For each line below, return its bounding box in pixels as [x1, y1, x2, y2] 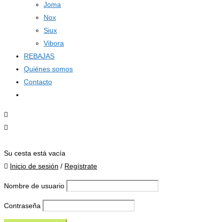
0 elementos [10, 136, 49, 144]
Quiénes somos [24, 65, 73, 73]
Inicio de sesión [10, 162, 58, 170]
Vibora [44, 39, 64, 47]
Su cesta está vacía [4, 149, 65, 157]
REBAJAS [24, 52, 55, 60]
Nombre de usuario [4, 182, 64, 190]
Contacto [24, 78, 52, 86]
